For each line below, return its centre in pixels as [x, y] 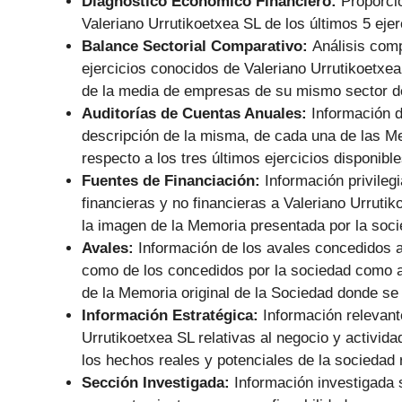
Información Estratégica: [172, 316]
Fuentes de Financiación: [173, 181]
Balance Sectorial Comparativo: [197, 47]
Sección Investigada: [158, 383]
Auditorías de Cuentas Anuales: [197, 114]
